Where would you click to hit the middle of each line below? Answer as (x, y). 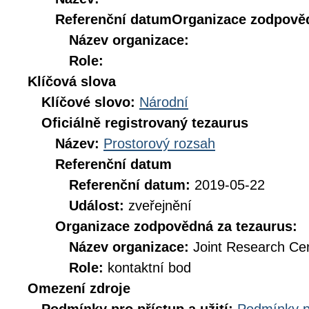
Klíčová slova (72, 81)
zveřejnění (160, 206)
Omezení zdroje (79, 288)
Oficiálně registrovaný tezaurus (145, 123)
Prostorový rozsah (159, 143)
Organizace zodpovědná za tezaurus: (176, 226)
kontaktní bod (149, 268)
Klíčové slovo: (90, 102)
